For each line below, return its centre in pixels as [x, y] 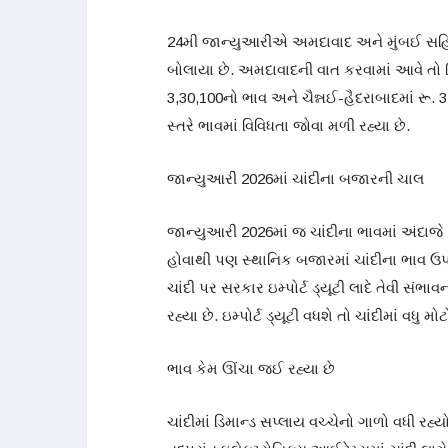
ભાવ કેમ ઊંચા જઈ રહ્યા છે [251, 369]
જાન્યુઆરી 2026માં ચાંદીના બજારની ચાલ [295, 179]
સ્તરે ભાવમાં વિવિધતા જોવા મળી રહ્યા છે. [288, 126]
